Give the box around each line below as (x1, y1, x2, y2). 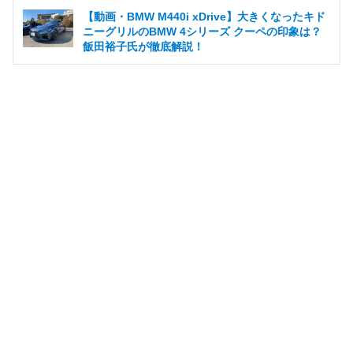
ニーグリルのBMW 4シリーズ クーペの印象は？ (83, 25, 321, 39)
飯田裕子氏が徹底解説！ (83, 40, 204, 54)
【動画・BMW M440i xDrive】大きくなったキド (83, 10, 325, 24)
